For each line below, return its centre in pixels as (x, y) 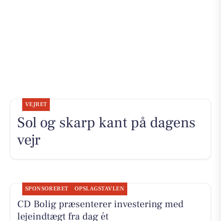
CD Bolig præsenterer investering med (100, 204)
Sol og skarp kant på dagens (106, 122)
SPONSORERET (47, 188)
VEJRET (36, 104)
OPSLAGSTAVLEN (99, 188)
